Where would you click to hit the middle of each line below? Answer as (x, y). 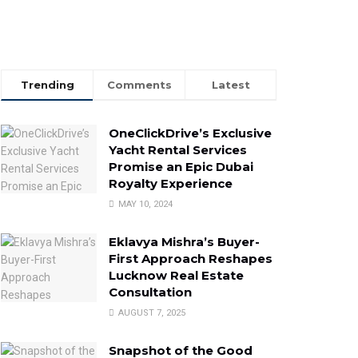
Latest (231, 85)
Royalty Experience (172, 184)
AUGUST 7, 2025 (151, 313)
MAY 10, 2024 (144, 205)
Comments (139, 85)
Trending (47, 85)
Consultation (150, 292)
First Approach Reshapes (191, 259)
